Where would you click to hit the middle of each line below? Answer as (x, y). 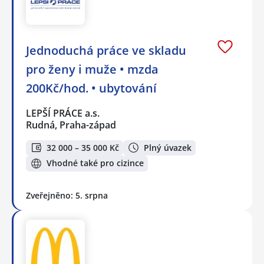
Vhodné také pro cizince (95, 163)
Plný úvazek (168, 147)
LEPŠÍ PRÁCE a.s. (63, 113)
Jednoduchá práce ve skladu (106, 50)
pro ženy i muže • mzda (92, 69)
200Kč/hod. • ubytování (91, 88)
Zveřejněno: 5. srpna (67, 195)
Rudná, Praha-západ (71, 125)
